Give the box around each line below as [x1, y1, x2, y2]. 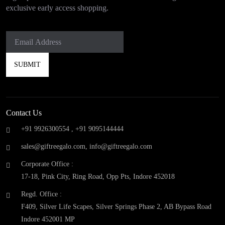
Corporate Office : [21, 160, 73, 168]
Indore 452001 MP [21, 215, 75, 223]
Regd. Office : [21, 190, 62, 198]
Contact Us [6, 108, 42, 118]
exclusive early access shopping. [6, 4, 109, 13]
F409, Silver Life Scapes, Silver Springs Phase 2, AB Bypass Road [21, 203, 211, 211]
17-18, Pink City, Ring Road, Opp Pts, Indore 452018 [21, 173, 175, 181]
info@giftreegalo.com [89, 143, 152, 151]
